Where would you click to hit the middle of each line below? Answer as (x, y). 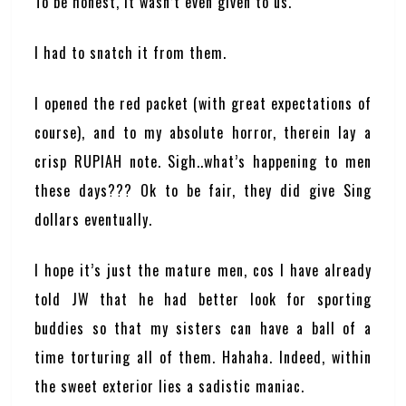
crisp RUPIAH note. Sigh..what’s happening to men (203, 161)
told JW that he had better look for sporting (203, 299)
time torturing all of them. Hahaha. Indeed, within (203, 357)
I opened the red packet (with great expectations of (203, 103)
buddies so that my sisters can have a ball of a (203, 328)
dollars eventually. (94, 219)
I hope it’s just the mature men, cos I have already (203, 270)
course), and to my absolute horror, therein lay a (203, 132)
